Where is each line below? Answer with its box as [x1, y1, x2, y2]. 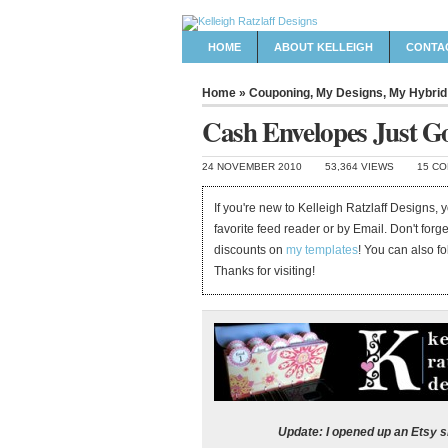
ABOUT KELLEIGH [274, 41, 373, 53]
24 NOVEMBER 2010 [202, 161, 302, 172]
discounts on [214, 243, 287, 258]
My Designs [316, 86, 383, 100]
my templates [286, 243, 359, 258]
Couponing [249, 86, 310, 100]
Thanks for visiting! [214, 264, 316, 279]
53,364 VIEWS [325, 161, 394, 172]
